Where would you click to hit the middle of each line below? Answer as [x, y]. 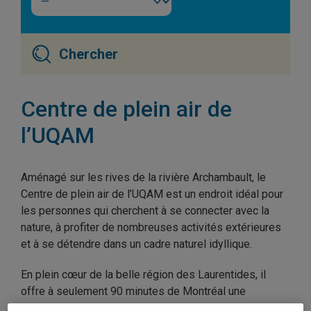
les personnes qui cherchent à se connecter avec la [145, 211]
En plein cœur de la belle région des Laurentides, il [143, 275]
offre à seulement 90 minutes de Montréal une [133, 291]
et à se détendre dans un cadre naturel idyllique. [136, 244]
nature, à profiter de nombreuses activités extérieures [151, 227]
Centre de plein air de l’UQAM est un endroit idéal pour [152, 194]
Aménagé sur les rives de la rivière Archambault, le [143, 177]
